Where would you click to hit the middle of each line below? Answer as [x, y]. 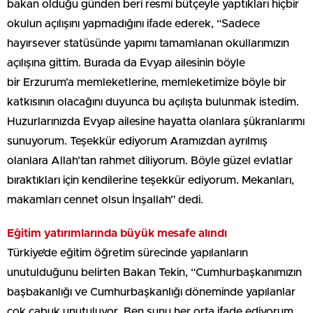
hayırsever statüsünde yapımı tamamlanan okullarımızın [148, 44]
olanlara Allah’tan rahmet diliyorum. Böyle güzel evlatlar [150, 161]
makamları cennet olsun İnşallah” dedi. [105, 200]
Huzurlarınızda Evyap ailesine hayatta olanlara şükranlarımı [156, 122]
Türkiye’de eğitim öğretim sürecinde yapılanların [128, 253]
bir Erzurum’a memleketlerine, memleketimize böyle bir [147, 83]
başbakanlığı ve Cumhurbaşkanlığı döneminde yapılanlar [151, 292]
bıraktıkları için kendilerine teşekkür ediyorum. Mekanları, [151, 181]
